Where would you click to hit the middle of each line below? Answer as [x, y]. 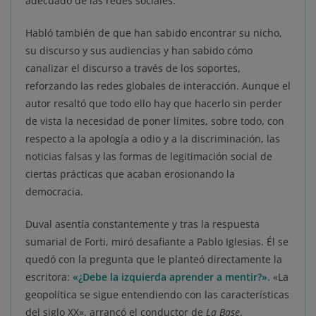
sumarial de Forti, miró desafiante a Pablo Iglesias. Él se [157, 242]
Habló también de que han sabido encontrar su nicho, [154, 33]
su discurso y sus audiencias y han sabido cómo [139, 51]
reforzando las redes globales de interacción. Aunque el [158, 86]
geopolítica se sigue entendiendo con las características [157, 295]
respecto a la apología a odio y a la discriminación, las [153, 139]
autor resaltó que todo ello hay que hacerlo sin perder [154, 104]
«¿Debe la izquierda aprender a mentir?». [173, 277]
